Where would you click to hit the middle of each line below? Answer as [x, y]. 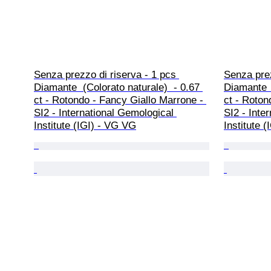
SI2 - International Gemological [105, 113]
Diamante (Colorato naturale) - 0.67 [118, 87]
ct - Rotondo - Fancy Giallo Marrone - [120, 100]
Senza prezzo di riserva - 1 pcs [106, 74]
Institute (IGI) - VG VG [85, 125]
